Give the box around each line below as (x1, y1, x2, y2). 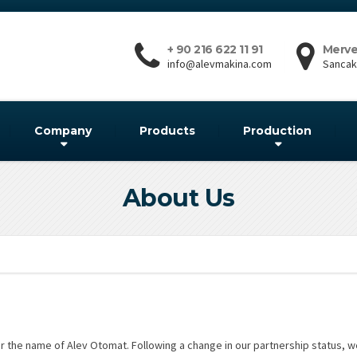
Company (34, 124, 92, 138)
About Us (122, 183, 235, 213)
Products (139, 124, 195, 138)
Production (243, 124, 312, 138)
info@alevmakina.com (167, 57, 272, 71)
